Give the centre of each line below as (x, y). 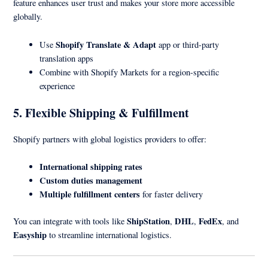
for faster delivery (172, 194)
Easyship (30, 234)
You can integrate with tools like (70, 221)
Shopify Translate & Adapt (106, 44)
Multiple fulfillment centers (90, 194)
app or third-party (188, 44)
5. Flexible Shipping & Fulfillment (101, 112)
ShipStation (149, 221)
